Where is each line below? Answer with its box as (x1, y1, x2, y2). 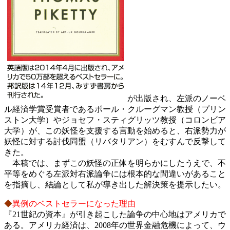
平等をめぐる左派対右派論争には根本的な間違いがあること (4, 169, 226, 179)
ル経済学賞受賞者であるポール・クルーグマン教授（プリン (4, 105, 226, 114)
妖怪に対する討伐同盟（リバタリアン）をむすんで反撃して (4, 137, 226, 146)
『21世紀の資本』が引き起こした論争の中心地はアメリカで (4, 210, 226, 219)
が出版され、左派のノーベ (127, 94, 226, 103)
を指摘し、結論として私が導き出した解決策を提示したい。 (4, 180, 226, 189)
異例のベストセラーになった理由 (12, 199, 136, 208)
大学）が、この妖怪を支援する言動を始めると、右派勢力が (4, 126, 226, 136)
